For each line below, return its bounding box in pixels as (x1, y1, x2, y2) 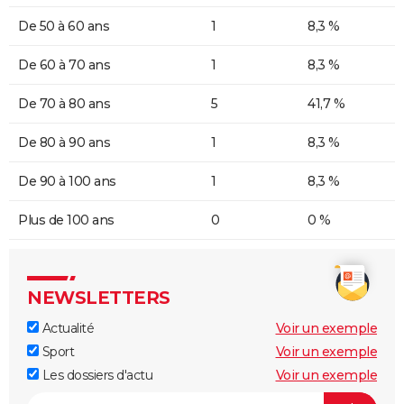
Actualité (39, 319, 94, 336)
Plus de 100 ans (18, 211, 115, 228)
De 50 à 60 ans (18, 17, 109, 34)
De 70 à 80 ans (18, 95, 110, 112)
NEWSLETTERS (27, 286, 170, 308)
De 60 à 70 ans (18, 56, 110, 73)
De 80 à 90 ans (18, 133, 110, 151)
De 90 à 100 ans (18, 172, 116, 189)
